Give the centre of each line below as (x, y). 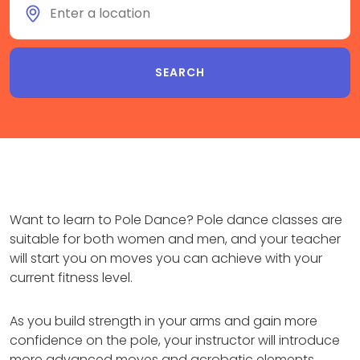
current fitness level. (71, 278)
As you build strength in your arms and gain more (164, 321)
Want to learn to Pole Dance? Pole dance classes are (176, 220)
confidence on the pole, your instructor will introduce (175, 340)
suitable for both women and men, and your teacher (175, 239)
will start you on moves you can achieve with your (166, 258)
